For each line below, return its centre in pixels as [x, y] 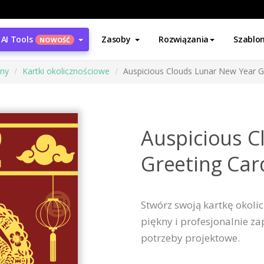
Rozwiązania [184, 39]
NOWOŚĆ [55, 40]
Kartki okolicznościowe [66, 71]
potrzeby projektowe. [190, 238]
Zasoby [116, 39]
